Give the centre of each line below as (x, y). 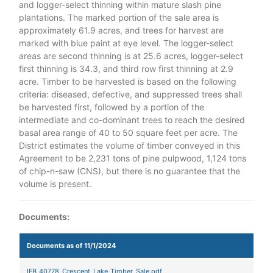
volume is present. (56, 184)
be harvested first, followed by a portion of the (112, 107)
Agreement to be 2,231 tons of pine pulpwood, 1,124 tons (133, 158)
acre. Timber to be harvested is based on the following (128, 81)
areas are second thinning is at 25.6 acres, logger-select (131, 56)
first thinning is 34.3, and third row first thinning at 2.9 (126, 69)
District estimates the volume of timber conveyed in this (129, 145)
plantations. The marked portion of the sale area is (119, 17)
